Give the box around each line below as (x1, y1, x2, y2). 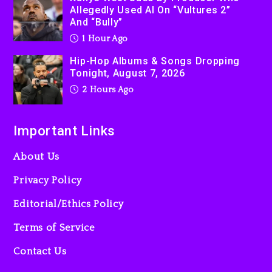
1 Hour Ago (80, 33, 129, 44)
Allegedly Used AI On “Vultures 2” (70, 4, 231, 16)
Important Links (13, 123, 115, 138)
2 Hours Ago (80, 84, 134, 95)
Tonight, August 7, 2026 (70, 67, 185, 79)
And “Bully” (70, 16, 123, 28)
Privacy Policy (13, 174, 82, 186)
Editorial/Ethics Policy (13, 198, 124, 209)
